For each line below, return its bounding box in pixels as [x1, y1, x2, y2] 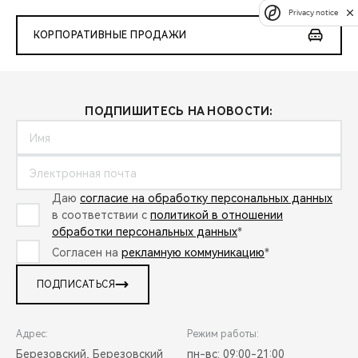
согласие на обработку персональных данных [80, 192, 332, 205]
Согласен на [52, 245, 121, 259]
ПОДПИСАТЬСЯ [37, 279, 116, 291]
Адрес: [16, 328, 48, 340]
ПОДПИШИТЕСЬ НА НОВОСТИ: [85, 105, 273, 118]
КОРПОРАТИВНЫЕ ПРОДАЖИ [34, 30, 187, 42]
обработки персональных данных [52, 225, 237, 239]
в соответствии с [52, 209, 150, 222]
